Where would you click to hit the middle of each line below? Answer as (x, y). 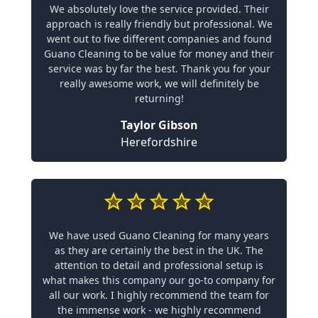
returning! (159, 98)
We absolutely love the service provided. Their (159, 9)
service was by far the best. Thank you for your (159, 68)
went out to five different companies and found (159, 39)
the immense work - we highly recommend (159, 310)
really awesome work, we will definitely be (159, 83)
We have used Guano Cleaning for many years (159, 235)
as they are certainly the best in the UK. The (159, 250)
